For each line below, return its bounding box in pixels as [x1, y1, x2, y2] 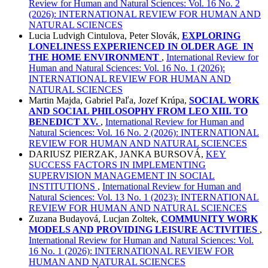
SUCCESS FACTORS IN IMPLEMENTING [29, 160, 206, 170]
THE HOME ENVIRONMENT [29, 52, 159, 63]
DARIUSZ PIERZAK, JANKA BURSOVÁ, [29, 149, 206, 160]
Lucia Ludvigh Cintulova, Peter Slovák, [29, 31, 182, 41]
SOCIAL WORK [189, 95, 259, 106]
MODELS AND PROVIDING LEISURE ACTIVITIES [29, 224, 257, 235]
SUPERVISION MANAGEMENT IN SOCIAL [29, 170, 215, 181]
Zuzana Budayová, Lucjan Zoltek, [29, 214, 161, 224]
